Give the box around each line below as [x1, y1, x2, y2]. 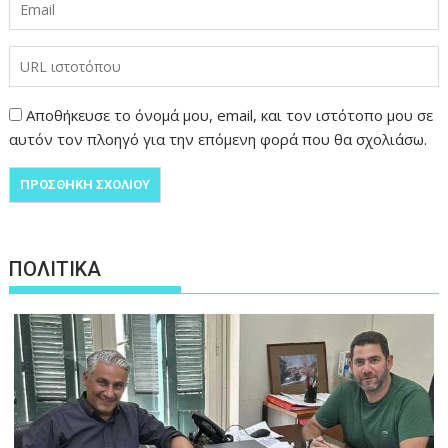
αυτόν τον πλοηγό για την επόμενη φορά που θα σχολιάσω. [9, 129, 428, 150]
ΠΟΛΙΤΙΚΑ [9, 257, 102, 282]
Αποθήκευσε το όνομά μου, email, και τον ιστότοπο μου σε [26, 105, 434, 126]
